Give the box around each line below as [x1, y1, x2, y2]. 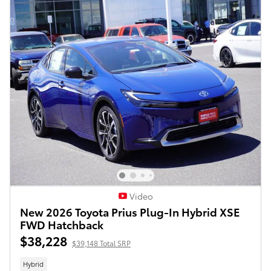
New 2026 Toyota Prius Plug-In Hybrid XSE [20, 204, 240, 220]
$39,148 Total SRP [72, 238, 131, 249]
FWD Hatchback [20, 217, 103, 232]
